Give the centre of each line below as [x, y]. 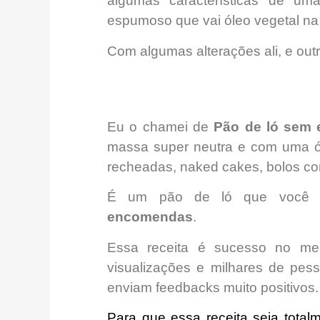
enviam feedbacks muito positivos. [213, 287]
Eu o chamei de [161, 126]
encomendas [150, 217]
